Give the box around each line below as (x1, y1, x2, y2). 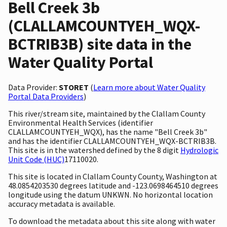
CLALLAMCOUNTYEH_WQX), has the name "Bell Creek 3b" (8, 126, 207, 137)
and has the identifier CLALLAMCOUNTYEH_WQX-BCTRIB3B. (8, 135, 216, 146)
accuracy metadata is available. (8, 198, 115, 209)
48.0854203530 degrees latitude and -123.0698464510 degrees (8, 180, 218, 191)
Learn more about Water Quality (93, 82, 205, 92)
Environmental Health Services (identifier (8, 117, 153, 128)
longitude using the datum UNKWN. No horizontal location (8, 189, 213, 200)
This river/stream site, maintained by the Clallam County (8, 108, 205, 119)
